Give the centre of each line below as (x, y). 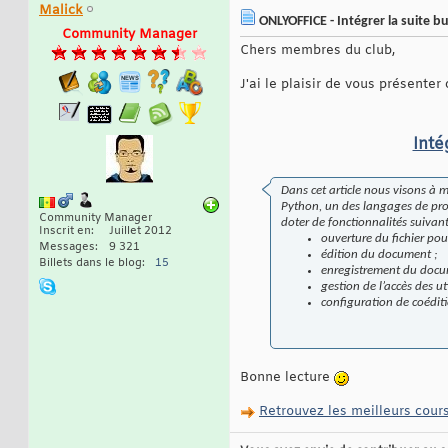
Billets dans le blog (90, 263)
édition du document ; (379, 255)
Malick (61, 11)
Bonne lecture (287, 378)
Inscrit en (65, 231)
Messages (67, 247)
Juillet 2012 (140, 231)
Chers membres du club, (317, 51)
